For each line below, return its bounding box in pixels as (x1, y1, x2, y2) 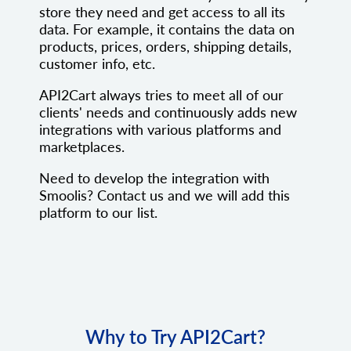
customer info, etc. (39, 55, 155, 73)
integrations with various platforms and (39, 121, 281, 139)
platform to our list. (39, 204, 157, 222)
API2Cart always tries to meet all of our (39, 86, 284, 104)
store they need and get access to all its (39, 3, 285, 21)
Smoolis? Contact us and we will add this (39, 186, 290, 204)
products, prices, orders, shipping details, (39, 38, 291, 56)
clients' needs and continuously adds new (39, 103, 297, 121)
